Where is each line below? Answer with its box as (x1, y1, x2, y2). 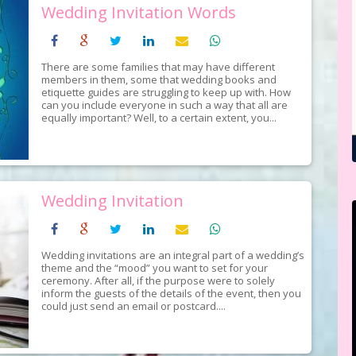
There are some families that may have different (41, 59, 275, 74)
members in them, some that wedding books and (41, 72, 277, 87)
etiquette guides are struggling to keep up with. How (41, 84, 291, 99)
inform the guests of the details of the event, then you (41, 285, 301, 300)
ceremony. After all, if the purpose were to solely (41, 273, 275, 288)
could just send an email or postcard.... (41, 298, 226, 313)
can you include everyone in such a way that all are (41, 97, 288, 112)
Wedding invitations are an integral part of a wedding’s (41, 247, 304, 262)
